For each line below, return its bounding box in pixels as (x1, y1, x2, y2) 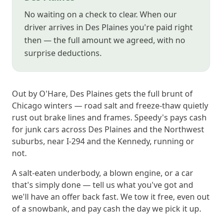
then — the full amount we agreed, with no (24, 35, 185, 46)
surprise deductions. (24, 48, 102, 58)
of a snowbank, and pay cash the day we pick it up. (12, 203, 201, 214)
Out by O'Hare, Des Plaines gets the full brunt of (12, 88, 193, 99)
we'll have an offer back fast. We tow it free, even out (12, 191, 210, 202)
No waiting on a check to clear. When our (24, 9, 177, 20)
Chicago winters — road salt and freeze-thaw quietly (12, 100, 208, 111)
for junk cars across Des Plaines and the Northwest (12, 124, 204, 135)
